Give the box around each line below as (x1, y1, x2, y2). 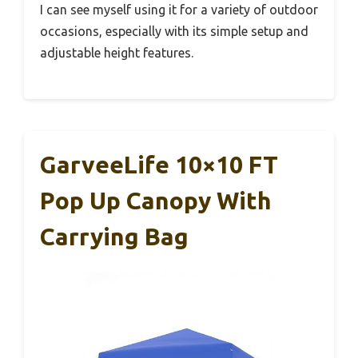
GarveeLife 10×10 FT (40, 151, 278, 179)
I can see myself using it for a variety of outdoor (40, 2, 318, 18)
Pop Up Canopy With (40, 187, 272, 215)
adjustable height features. (40, 46, 193, 61)
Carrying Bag (40, 223, 189, 251)
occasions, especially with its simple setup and (40, 24, 308, 39)
